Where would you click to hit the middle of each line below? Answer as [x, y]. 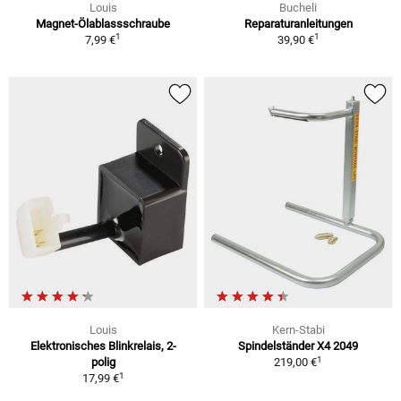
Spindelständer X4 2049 [298, 346]
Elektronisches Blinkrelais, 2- [103, 346]
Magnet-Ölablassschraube [103, 23]
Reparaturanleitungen [298, 23]
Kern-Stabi [298, 330]
